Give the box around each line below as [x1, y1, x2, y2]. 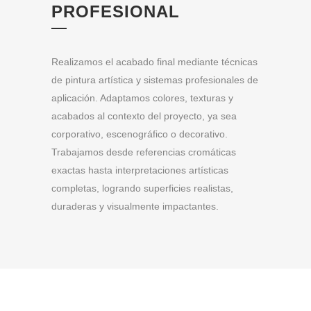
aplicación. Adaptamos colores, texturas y [51, 92, 233, 104]
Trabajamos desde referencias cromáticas [51, 146, 236, 158]
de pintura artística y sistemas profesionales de [51, 74, 258, 86]
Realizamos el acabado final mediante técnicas [51, 56, 258, 68]
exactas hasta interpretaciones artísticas [51, 165, 228, 176]
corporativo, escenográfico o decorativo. [51, 128, 228, 140]
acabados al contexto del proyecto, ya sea [51, 110, 237, 122]
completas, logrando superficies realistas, [51, 183, 233, 194]
